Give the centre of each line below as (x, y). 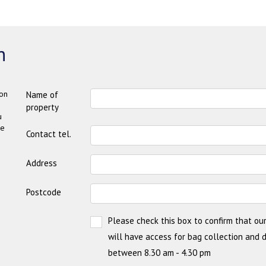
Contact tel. (49, 134)
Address (42, 163)
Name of (42, 94)
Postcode (44, 192)
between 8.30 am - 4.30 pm (159, 252)
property (42, 107)
